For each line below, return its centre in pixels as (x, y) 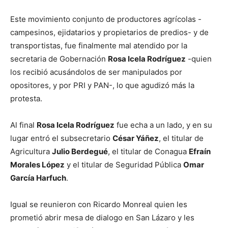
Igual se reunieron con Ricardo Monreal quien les (99, 204)
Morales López (37, 165)
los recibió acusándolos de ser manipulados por (96, 72)
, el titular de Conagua (148, 151)
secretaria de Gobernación (59, 59)
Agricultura (31, 151)
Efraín (200, 151)
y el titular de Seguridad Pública (124, 165)
